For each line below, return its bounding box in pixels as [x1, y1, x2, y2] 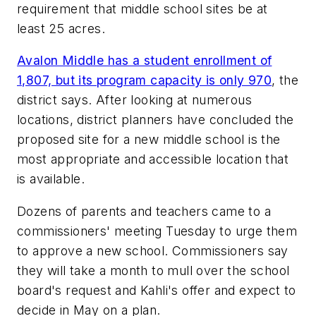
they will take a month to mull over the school [17, 262, 290, 278]
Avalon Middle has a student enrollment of [17, 53, 272, 68]
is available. [17, 171, 85, 187]
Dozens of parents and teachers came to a [17, 203, 271, 219]
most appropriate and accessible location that [17, 152, 288, 167]
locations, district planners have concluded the [17, 112, 294, 128]
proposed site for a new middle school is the [17, 132, 281, 147]
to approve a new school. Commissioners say [17, 243, 288, 258]
